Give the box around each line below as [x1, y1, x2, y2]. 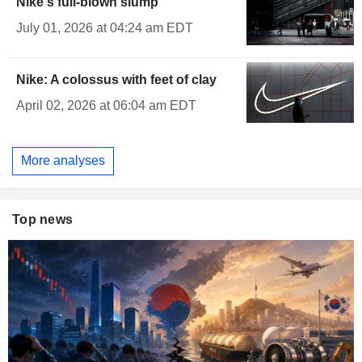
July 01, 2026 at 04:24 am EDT [16, 21, 193, 36]
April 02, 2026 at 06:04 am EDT [16, 98, 196, 112]
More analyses [21, 154, 105, 168]
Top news [12, 212, 74, 226]
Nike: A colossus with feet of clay [16, 72, 217, 86]
